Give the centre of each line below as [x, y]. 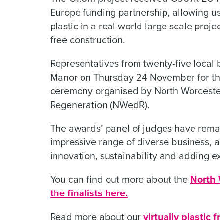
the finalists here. [89, 192]
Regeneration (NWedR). [100, 104]
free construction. [88, 39]
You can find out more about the [120, 179]
